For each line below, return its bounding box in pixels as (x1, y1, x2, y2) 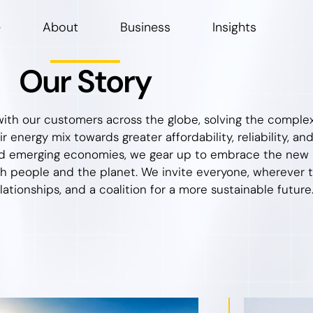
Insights (212, 19, 256, 36)
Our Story (19, 61, 152, 102)
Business (119, 19, 170, 36)
